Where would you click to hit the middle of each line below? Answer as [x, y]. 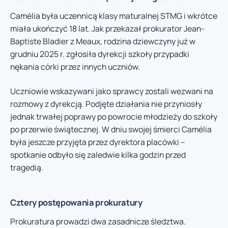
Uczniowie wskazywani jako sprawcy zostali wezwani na [112, 91]
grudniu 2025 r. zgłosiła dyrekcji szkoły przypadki [100, 54]
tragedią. [27, 167]
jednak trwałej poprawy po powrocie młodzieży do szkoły [114, 116]
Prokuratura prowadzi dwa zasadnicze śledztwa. [98, 221]
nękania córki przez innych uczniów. [75, 67]
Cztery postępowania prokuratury [76, 202]
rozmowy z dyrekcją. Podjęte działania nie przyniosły [106, 104]
